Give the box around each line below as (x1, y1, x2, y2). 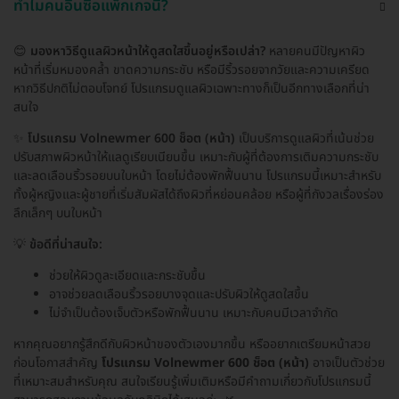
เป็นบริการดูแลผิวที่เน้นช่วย (235, 128, 374, 148)
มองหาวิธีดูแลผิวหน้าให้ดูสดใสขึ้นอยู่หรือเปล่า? (30, 41, 265, 61)
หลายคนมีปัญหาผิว (265, 41, 365, 61)
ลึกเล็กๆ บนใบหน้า (13, 203, 102, 223)
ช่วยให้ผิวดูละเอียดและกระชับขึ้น (49, 265, 206, 285)
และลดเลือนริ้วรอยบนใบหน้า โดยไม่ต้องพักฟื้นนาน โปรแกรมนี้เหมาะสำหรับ (13, 166, 381, 185)
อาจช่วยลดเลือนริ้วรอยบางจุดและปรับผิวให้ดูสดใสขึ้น (49, 284, 309, 304)
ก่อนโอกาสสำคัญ (13, 353, 102, 372)
